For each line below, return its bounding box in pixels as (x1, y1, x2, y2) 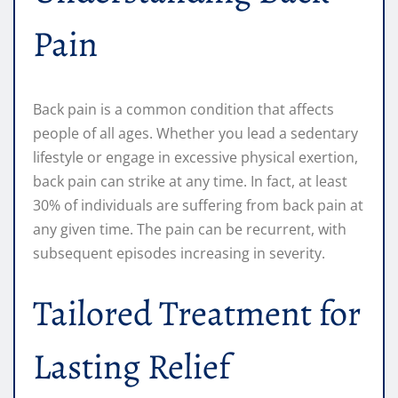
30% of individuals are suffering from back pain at (33, 195, 363, 216)
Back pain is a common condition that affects (33, 99, 334, 120)
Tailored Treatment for (33, 289, 361, 338)
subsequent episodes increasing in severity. (33, 243, 325, 264)
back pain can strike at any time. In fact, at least (33, 171, 347, 192)
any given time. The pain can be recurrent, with (33, 219, 346, 240)
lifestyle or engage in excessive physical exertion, (33, 147, 358, 168)
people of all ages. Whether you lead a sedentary (33, 123, 358, 144)
